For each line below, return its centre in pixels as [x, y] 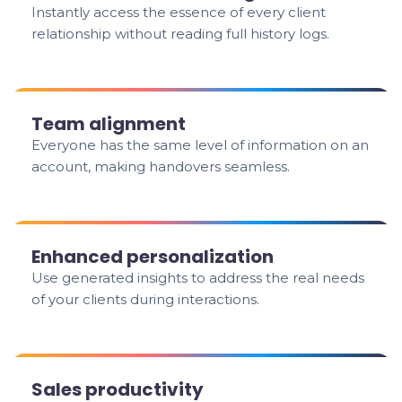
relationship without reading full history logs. [181, 34]
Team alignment [109, 124]
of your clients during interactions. [146, 299]
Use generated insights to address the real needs [198, 278]
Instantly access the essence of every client [179, 12]
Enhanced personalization [153, 257]
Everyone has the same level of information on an [201, 145]
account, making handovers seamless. [161, 166]
